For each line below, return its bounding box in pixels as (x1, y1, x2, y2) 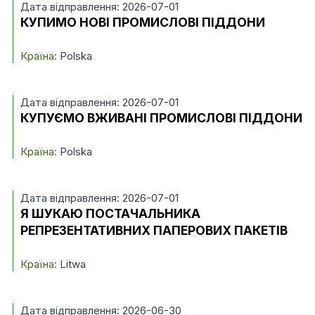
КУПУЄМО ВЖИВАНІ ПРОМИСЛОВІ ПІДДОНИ (20, 110, 302, 125)
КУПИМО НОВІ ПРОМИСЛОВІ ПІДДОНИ (20, 15, 265, 30)
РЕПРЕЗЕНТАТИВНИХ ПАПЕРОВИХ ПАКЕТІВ (20, 223, 288, 238)
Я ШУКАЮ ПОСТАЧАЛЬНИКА (20, 206, 200, 221)
